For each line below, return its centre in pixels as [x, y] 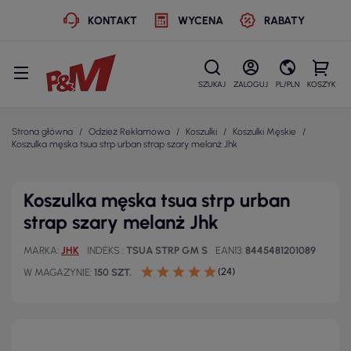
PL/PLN [288, 84]
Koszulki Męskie [264, 132]
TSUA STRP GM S [167, 250]
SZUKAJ [212, 84]
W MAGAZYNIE [57, 272]
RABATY [284, 20]
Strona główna [42, 132]
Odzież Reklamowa [129, 132]
